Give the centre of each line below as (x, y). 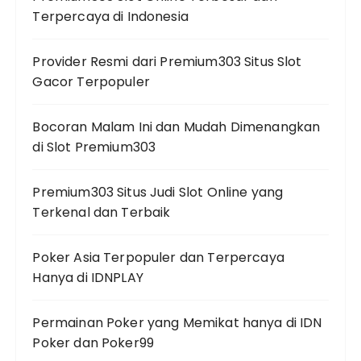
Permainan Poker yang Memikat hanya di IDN (177, 322)
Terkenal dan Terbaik (102, 212)
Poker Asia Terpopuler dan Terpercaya (158, 257)
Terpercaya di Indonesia (110, 16)
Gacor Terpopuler (91, 81)
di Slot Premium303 (94, 147)
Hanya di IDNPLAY (88, 277)
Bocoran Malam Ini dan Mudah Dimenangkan (176, 127)
